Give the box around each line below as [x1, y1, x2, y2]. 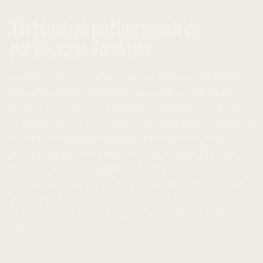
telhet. [9, 225, 35, 235]
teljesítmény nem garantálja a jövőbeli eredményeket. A [9, 180, 244, 190]
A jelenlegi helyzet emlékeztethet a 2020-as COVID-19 [9, 73, 238, 83]
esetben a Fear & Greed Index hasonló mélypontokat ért [9, 103, 247, 113]
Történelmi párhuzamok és [9, 11, 201, 42]
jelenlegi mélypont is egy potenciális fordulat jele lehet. [9, 149, 238, 159]
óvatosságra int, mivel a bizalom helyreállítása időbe [9, 210, 229, 220]
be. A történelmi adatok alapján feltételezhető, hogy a [9, 134, 233, 144]
